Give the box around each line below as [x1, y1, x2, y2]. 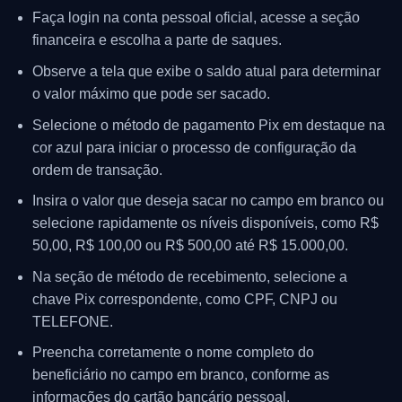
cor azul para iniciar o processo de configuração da [31, 139, 356, 155]
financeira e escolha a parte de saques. [31, 32, 282, 48]
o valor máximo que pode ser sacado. [31, 85, 270, 101]
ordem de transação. [31, 162, 162, 178]
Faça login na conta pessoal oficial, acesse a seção [31, 10, 360, 26]
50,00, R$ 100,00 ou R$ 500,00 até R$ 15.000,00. [31, 238, 348, 254]
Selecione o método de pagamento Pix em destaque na [31, 117, 385, 133]
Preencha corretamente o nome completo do [31, 345, 314, 361]
